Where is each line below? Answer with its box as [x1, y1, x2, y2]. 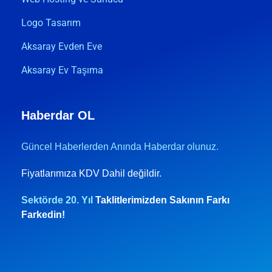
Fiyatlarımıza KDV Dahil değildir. [21, 168, 164, 178]
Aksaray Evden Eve [21, 41, 102, 52]
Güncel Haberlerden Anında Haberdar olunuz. [21, 141, 221, 152]
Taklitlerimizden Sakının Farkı [95, 195, 229, 205]
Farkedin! [21, 209, 65, 220]
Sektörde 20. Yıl [21, 195, 95, 205]
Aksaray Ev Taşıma [21, 64, 103, 76]
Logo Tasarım [21, 17, 81, 29]
